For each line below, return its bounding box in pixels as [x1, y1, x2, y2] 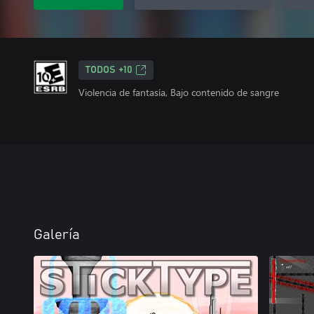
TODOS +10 [86, 65, 132, 75]
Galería [34, 228, 80, 242]
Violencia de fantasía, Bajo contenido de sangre [78, 86, 279, 99]
